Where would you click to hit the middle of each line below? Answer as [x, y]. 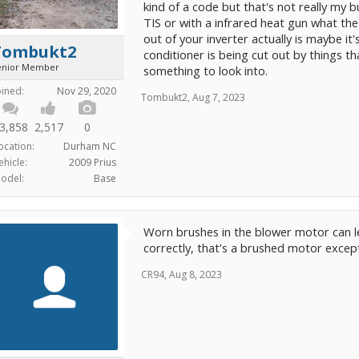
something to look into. [206, 70]
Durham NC [90, 146]
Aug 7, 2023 [219, 97]
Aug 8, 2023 [196, 274]
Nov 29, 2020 [87, 91]
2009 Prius [93, 162]
